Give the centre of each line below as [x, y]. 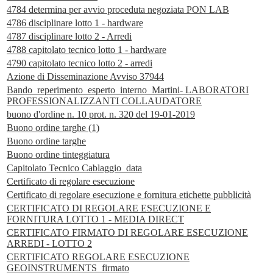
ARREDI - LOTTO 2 [49, 244]
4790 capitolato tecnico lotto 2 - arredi [80, 63]
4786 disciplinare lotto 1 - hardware [75, 23]
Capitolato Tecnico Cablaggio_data [74, 168]
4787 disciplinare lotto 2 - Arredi [69, 37]
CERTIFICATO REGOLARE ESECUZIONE [98, 257]
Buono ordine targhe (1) [53, 128]
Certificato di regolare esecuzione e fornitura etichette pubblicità [129, 195]
